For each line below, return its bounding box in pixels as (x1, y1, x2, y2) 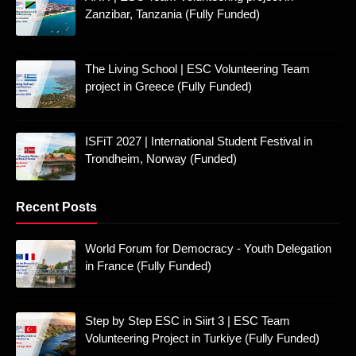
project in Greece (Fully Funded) (85, 79, 252, 93)
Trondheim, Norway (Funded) (85, 151, 237, 165)
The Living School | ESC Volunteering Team (85, 61, 310, 75)
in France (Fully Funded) (85, 258, 211, 273)
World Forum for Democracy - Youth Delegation (85, 241, 331, 255)
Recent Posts (16, 199, 97, 214)
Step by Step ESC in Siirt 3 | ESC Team (85, 313, 290, 327)
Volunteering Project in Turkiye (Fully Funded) (85, 331, 319, 345)
